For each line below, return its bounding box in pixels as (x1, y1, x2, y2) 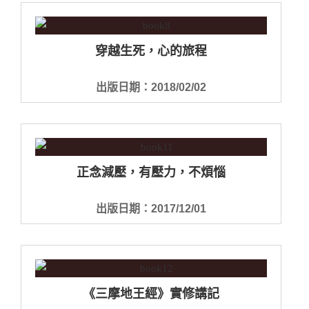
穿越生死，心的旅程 (95, 43, 207, 58)
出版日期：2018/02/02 (96, 81, 206, 93)
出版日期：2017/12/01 (96, 202, 206, 215)
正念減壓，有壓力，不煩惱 (77, 165, 226, 179)
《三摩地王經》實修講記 (83, 286, 219, 301)
